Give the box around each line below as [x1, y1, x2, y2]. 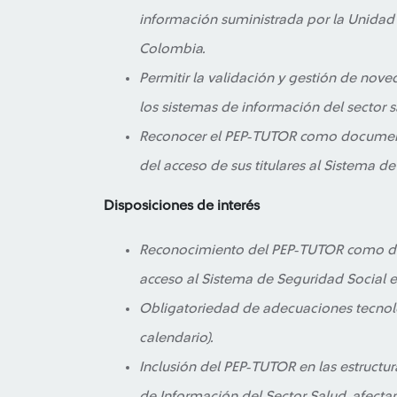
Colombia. [139, 42, 206, 56]
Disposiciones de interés [104, 198, 260, 213]
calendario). [139, 331, 214, 345]
